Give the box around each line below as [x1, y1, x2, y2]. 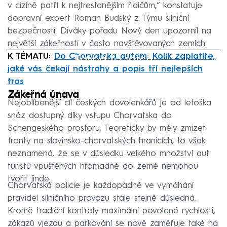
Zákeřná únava [8, 90, 79, 100]
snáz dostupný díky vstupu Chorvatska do [8, 111, 172, 120]
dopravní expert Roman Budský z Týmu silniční [8, 14, 189, 23]
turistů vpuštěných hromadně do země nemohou [8, 162, 198, 171]
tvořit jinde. [8, 174, 51, 183]
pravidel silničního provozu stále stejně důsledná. [8, 194, 196, 203]
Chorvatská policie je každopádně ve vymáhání [8, 181, 194, 190]
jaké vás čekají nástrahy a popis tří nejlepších [8, 64, 203, 73]
